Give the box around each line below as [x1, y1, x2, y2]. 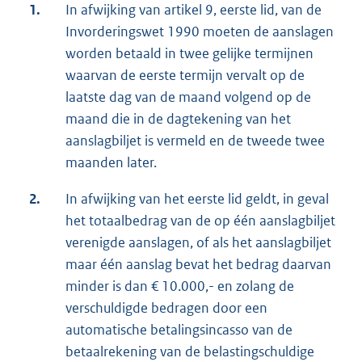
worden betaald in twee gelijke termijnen [65, 44, 314, 63]
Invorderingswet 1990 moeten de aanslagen [65, 23, 334, 41]
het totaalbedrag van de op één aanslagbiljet [65, 212, 335, 230]
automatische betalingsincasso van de [65, 321, 293, 339]
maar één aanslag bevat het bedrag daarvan [65, 255, 331, 274]
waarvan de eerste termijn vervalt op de [65, 66, 305, 85]
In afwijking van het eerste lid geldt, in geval [65, 190, 329, 208]
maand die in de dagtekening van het [65, 110, 291, 128]
